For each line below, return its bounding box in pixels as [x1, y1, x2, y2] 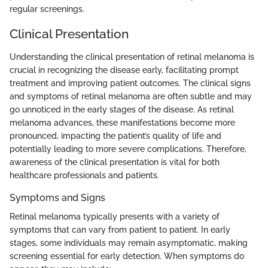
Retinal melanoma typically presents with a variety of [10, 211, 220, 221]
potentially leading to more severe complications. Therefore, [10, 144, 246, 154]
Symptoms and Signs [10, 191, 105, 203]
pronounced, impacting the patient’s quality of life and [10, 130, 221, 141]
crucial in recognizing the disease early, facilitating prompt [10, 65, 239, 75]
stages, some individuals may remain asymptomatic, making [10, 237, 248, 248]
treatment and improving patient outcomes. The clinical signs [10, 78, 251, 88]
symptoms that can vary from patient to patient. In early [10, 224, 230, 234]
